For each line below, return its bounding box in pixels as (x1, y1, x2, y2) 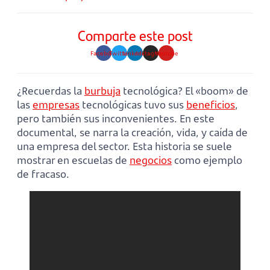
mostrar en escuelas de (17, 152, 130, 167)
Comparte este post (77, 24, 193, 45)
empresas (33, 97, 80, 111)
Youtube (154, 48, 178, 57)
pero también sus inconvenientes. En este (17, 111, 215, 125)
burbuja (84, 83, 121, 98)
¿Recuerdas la (17, 83, 84, 98)
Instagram (136, 48, 166, 57)
